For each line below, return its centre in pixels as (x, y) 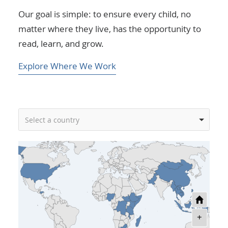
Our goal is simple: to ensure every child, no (105, 14)
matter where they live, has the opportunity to (110, 29)
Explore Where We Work (67, 66)
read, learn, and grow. (61, 44)
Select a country (52, 120)
